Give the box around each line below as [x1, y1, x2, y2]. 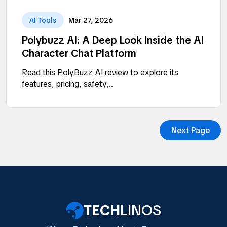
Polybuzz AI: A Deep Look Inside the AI [22, 33, 204, 47]
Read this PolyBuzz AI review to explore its [22, 67, 178, 79]
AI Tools [29, 16, 56, 25]
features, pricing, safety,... [22, 79, 114, 90]
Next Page [191, 125, 210, 136]
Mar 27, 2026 [68, 16, 113, 25]
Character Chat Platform [22, 47, 136, 60]
